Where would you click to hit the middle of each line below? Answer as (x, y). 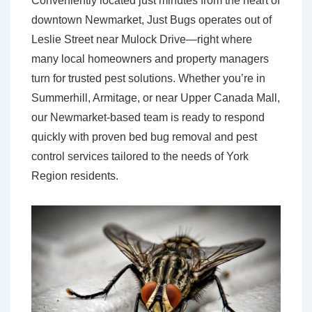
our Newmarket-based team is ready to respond (148, 118)
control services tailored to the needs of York (140, 157)
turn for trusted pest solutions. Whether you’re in (148, 79)
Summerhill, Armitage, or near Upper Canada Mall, (156, 98)
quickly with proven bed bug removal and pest (144, 137)
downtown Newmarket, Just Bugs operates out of (151, 20)
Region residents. (75, 176)
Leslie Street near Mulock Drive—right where (142, 40)
